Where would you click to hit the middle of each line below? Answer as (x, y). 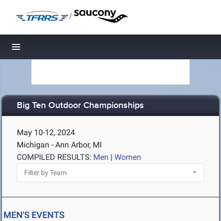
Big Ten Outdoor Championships (80, 106)
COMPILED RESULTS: (54, 157)
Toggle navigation (50, 50)
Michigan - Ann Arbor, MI (59, 145)
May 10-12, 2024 (46, 132)
